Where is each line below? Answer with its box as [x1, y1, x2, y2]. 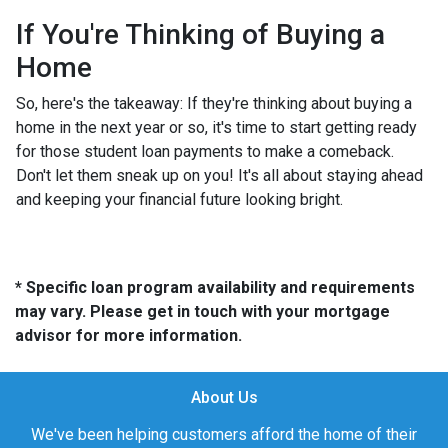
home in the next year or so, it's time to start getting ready [16, 117, 417, 137]
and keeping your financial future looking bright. [16, 189, 347, 209]
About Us [190, 387, 258, 407]
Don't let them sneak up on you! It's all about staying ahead [16, 165, 423, 185]
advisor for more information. [15, 325, 242, 345]
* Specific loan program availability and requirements [15, 277, 415, 297]
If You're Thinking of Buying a [16, 17, 385, 51]
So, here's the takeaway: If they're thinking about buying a [16, 93, 412, 113]
